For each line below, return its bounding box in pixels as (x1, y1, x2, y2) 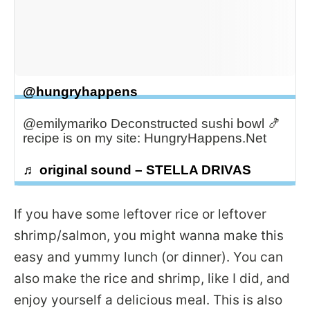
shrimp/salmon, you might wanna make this (14, 227, 284, 244)
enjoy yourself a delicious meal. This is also (14, 291, 282, 308)
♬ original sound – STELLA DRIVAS (23, 162, 251, 177)
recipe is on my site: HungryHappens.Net (23, 130, 266, 145)
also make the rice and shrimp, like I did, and (14, 270, 290, 286)
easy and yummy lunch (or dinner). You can (14, 248, 283, 265)
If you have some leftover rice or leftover (14, 206, 266, 222)
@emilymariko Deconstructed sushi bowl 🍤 (23, 116, 281, 131)
